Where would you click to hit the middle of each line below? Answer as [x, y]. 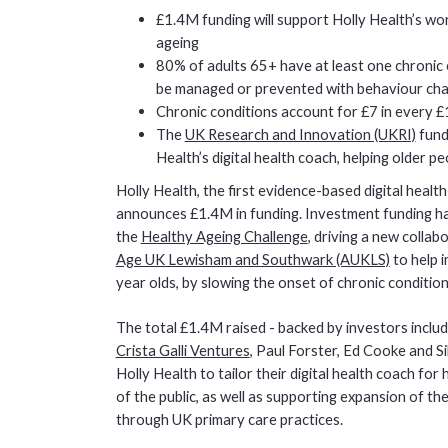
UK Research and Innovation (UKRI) [300, 133]
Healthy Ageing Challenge [224, 236]
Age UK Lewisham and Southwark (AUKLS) [252, 259]
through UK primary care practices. [229, 419]
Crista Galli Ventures [182, 350]
